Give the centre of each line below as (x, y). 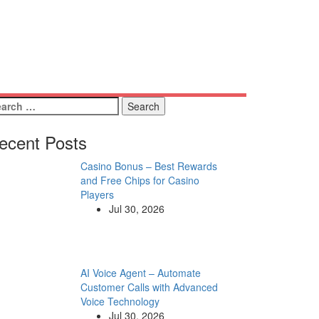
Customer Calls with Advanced (149, 287)
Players (97, 194)
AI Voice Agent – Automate (140, 273)
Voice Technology (120, 301)
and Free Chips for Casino (140, 180)
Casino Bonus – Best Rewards (148, 166)
